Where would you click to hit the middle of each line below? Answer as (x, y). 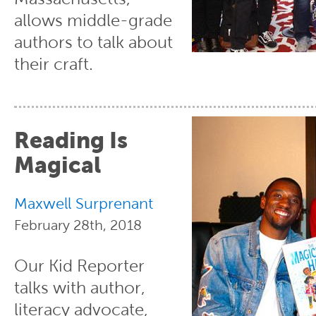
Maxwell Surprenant (84, 203)
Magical (57, 165)
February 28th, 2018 (78, 225)
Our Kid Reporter (79, 266)
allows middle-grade (93, 20)
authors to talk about (93, 42)
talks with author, (80, 287)
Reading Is (71, 140)
